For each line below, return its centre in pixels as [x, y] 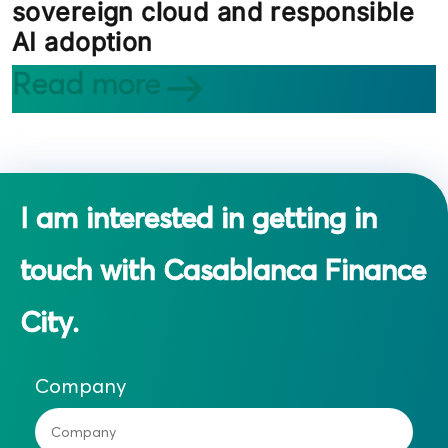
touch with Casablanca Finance [223, 270]
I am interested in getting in [198, 218]
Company [81, 386]
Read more [86, 84]
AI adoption [82, 42]
